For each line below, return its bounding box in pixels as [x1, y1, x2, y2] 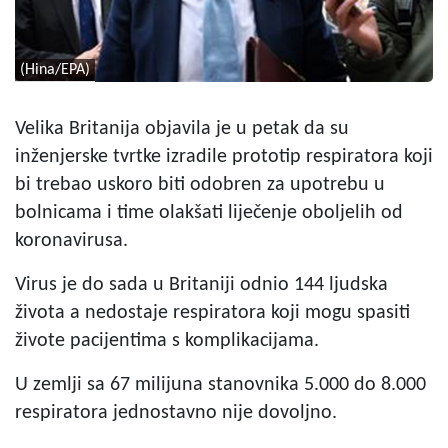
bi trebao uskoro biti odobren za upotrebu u [15, 174, 385, 195]
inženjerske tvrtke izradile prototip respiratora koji [15, 146, 433, 167]
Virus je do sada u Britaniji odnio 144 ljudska [15, 274, 388, 295]
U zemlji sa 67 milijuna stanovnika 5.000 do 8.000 [15, 374, 426, 395]
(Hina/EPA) [20, 61, 90, 78]
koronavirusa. [15, 230, 128, 251]
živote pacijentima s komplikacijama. [15, 330, 319, 351]
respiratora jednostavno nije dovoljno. [15, 402, 337, 423]
